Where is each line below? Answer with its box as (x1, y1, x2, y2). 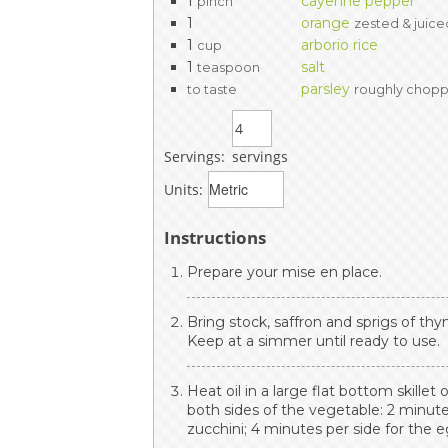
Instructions (164, 225, 267, 249)
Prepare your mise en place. (187, 262, 383, 281)
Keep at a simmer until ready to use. (187, 331, 441, 350)
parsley (301, 79, 351, 98)
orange (301, 13, 351, 32)
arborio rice (301, 35, 379, 54)
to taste (187, 81, 238, 97)
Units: (164, 179, 204, 199)
